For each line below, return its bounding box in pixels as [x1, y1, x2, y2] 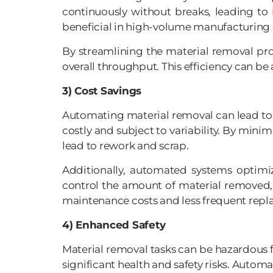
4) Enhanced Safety [62, 219, 166, 232]
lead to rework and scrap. [62, 140, 189, 152]
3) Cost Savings [62, 85, 142, 97]
